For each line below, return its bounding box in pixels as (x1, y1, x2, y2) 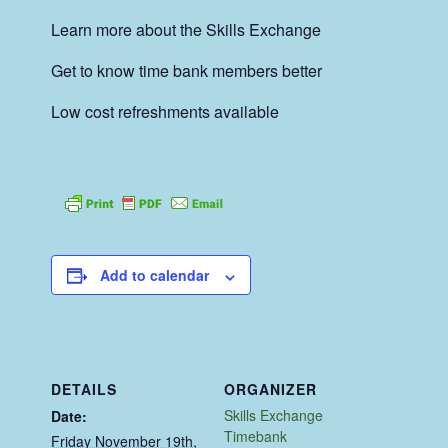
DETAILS (51, 379, 118, 400)
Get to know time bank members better (51, 58, 323, 82)
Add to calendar (100, 265, 210, 286)
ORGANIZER (224, 379, 317, 400)
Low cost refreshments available (51, 99, 280, 123)
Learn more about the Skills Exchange (51, 17, 322, 41)
